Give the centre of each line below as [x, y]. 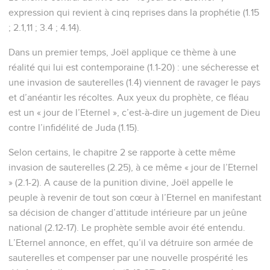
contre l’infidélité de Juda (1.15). [74, 127]
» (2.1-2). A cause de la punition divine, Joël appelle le [121, 182]
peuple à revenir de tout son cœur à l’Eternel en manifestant [135, 197]
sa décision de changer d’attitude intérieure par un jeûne [128, 212]
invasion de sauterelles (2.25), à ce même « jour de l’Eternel [133, 167]
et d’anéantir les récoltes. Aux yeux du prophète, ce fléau [129, 97]
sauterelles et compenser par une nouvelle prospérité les [128, 258]
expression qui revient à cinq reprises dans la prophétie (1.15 [134, 12]
